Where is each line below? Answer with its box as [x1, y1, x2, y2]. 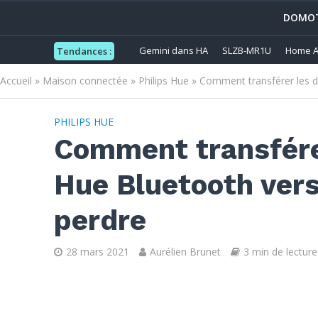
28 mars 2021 [65, 245, 129, 258]
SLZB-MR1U [222, 44, 271, 57]
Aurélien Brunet [149, 245, 221, 258]
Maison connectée [43, 74, 128, 87]
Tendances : [56, 45, 111, 57]
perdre [53, 204, 146, 237]
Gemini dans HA [139, 44, 208, 57]
